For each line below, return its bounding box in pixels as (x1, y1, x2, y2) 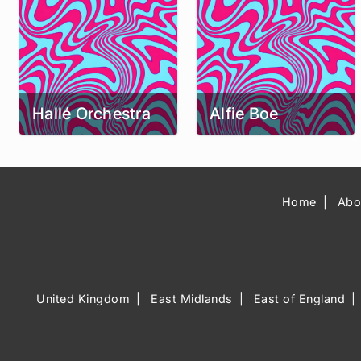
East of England (253, 292, 346, 306)
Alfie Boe (210, 104, 279, 124)
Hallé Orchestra (32, 104, 151, 124)
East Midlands (151, 292, 233, 306)
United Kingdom (36, 292, 131, 306)
